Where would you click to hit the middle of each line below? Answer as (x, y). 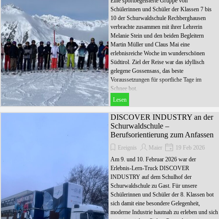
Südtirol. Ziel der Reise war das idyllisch (157, 62)
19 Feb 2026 (189, 148)
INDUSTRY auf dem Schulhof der (151, 177)
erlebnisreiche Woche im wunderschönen (158, 54)
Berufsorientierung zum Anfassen (162, 135)
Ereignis (127, 148)
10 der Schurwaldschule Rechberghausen (158, 18)
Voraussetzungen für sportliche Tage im (156, 80)
